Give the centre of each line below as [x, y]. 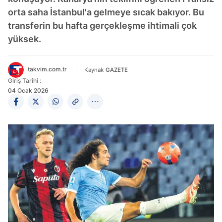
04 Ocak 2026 [28, 90]
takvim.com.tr [47, 69]
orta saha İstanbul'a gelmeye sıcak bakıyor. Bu [106, 12]
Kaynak [94, 70]
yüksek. [25, 39]
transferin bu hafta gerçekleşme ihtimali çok [102, 26]
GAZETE [117, 70]
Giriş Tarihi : [25, 81]
